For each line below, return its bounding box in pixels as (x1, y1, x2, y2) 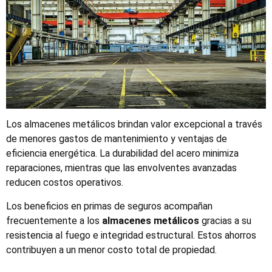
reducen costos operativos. (6, 177, 123, 189)
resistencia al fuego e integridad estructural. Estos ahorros (6, 229, 256, 241)
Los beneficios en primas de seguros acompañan (6, 200, 212, 212)
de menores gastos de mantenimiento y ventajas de (6, 133, 227, 145)
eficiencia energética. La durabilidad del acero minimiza (6, 148, 239, 160)
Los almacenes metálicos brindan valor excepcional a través (6, 118, 262, 131)
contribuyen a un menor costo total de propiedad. (6, 243, 217, 256)
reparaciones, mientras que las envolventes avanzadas (6, 162, 237, 174)
